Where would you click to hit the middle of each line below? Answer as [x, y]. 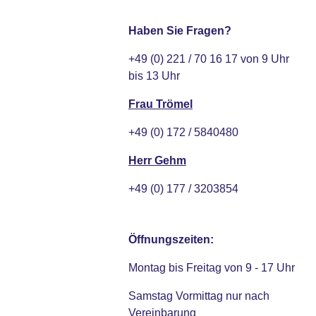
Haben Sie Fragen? [180, 31]
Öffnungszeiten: [171, 240]
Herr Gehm [157, 161]
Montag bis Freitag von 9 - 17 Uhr [212, 268]
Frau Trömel [160, 104]
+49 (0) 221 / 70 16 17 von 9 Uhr [209, 59]
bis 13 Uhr [154, 76]
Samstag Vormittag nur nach [199, 296]
